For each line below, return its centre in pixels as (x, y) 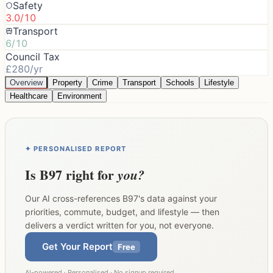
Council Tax (33, 56)
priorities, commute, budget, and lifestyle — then (122, 211)
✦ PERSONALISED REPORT (76, 148)
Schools (180, 82)
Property (67, 82)
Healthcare (29, 96)
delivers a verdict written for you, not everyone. (119, 225)
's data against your (178, 198)
